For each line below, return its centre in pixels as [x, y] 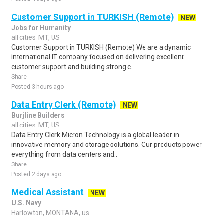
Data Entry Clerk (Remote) [64, 104]
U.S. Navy [26, 203]
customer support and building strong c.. [73, 67]
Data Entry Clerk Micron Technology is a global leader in [95, 135]
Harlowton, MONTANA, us [50, 213]
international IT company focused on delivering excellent [98, 57]
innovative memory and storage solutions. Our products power [107, 145]
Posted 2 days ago [36, 174]
